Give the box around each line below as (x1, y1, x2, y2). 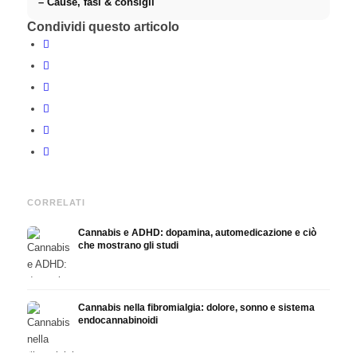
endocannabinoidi (77, 315, 158, 327)
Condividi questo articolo (26, 20, 179, 34)
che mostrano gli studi (77, 240, 178, 252)
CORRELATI (26, 198, 86, 208)
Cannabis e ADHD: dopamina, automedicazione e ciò (77, 227, 316, 239)
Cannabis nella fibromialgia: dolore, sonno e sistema (77, 302, 315, 314)
